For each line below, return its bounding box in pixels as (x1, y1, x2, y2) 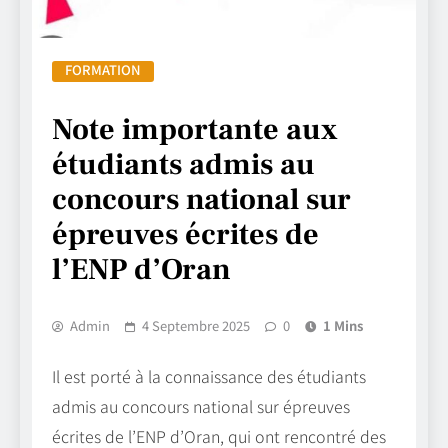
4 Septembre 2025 (142, 316, 250, 336)
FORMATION (65, 60, 141, 80)
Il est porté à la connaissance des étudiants (52, 364, 366, 389)
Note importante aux (52, 110, 338, 150)
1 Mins (323, 316, 363, 336)
